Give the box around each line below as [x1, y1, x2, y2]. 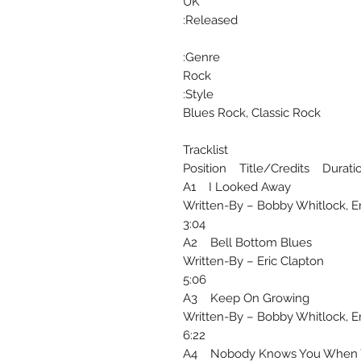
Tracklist [183, 143, 228, 158]
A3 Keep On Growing [183, 291, 309, 306]
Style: [185, 87, 214, 102]
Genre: [185, 50, 220, 65]
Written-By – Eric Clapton [183, 254, 324, 269]
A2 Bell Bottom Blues [183, 235, 312, 251]
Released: [185, 13, 238, 28]
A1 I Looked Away [183, 180, 291, 195]
